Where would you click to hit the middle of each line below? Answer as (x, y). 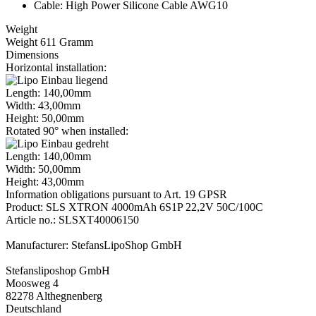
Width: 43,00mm (43, 105)
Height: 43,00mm (45, 181)
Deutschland (34, 308)
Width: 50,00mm (43, 169)
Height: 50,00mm (45, 118)
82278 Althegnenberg (54, 296)
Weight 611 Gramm (49, 42)
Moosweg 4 (32, 283)
